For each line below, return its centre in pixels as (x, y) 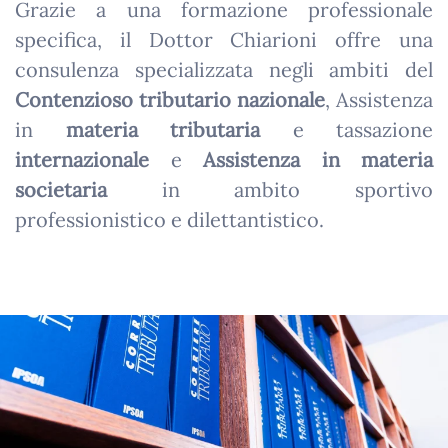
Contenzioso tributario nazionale (170, 99)
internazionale (82, 159)
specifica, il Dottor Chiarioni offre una (224, 39)
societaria (61, 189)
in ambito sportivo (270, 189)
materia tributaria (162, 129)
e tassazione (346, 129)
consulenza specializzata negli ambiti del (224, 69)
